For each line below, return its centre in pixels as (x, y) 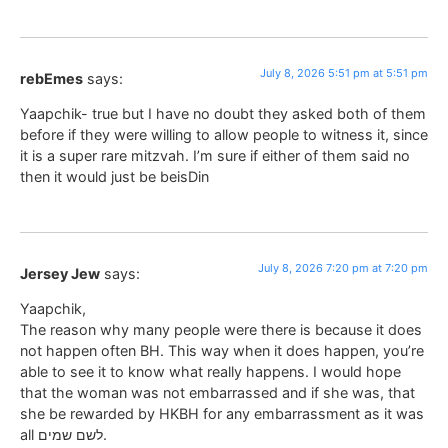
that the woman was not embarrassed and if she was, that (217, 393)
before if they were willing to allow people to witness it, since (224, 135)
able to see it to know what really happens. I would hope (210, 372)
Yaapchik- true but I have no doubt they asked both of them (223, 114)
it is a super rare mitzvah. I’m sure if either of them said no (215, 156)
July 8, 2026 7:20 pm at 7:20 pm (343, 267)
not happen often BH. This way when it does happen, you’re (222, 351)
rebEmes (51, 78)
